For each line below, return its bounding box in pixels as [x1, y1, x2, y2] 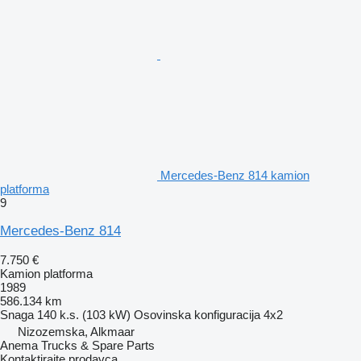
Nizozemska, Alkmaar [18, 324, 135, 338]
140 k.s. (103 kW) [37, 307, 131, 322]
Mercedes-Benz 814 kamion [160, 168, 309, 182]
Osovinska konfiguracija [134, 307, 260, 322]
